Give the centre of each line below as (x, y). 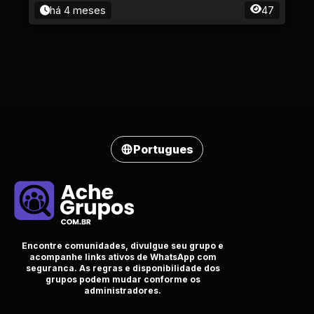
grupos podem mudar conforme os (123, 280)
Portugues (163, 149)
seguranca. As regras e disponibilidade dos (123, 268)
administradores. (123, 291)
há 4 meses (78, 10)
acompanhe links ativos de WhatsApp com (123, 257)
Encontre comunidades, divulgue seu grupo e (123, 246)
